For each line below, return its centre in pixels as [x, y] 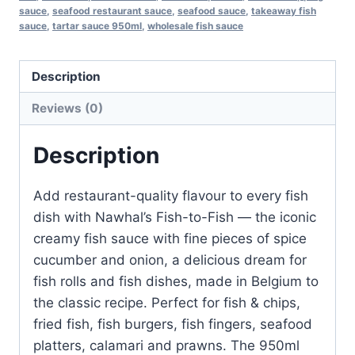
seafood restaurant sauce [112, 10]
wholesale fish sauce [195, 25]
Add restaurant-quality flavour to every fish [171, 195]
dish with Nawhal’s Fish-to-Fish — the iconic [175, 217]
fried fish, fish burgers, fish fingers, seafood [173, 324]
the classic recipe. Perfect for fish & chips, [167, 302]
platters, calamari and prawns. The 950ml [166, 345]
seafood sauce [212, 10]
